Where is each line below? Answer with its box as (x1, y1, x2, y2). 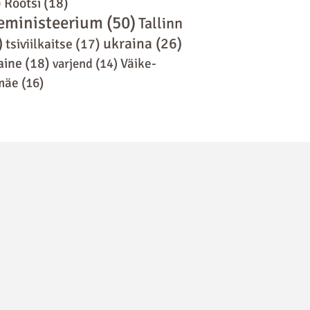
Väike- (120, 55, 156, 72)
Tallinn (138, 13, 183, 33)
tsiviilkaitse (5, 35, 73, 53)
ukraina (102, 34, 152, 53)
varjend (52, 55, 93, 71)
